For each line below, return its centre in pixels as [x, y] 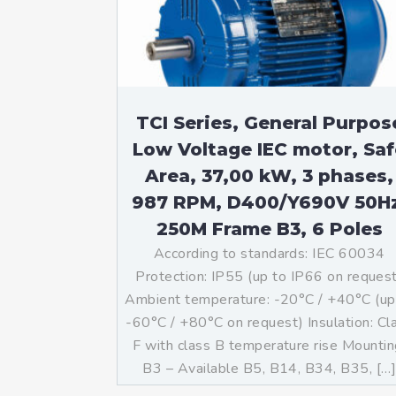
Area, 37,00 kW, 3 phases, [270, 176]
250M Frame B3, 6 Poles [269, 229]
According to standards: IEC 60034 [269, 254]
